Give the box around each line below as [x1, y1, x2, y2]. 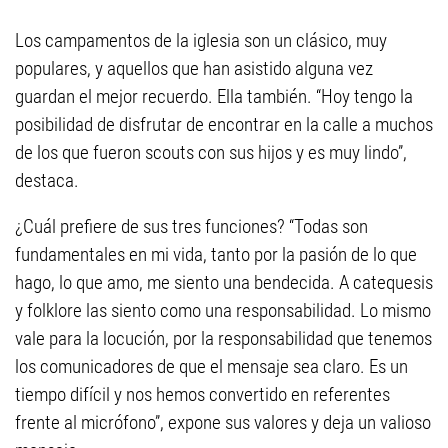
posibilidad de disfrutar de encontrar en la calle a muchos [15, 113, 433, 137]
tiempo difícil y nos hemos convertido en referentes [15, 383, 390, 407]
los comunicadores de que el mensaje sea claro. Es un [15, 355, 408, 379]
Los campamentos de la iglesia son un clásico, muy [15, 29, 387, 53]
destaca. [15, 169, 79, 193]
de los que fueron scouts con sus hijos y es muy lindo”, [15, 141, 407, 165]
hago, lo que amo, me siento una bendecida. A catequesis [15, 271, 433, 295]
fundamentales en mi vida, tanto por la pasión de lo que [15, 243, 417, 267]
